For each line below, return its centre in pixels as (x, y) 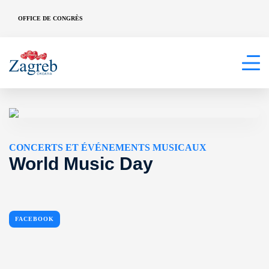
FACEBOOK (35, 219)
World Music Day (81, 164)
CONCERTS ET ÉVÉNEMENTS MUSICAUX (108, 147)
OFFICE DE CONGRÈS (50, 18)
